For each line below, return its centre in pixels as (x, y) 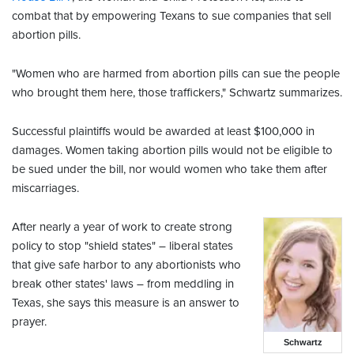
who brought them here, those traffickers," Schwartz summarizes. (177, 93)
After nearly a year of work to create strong (122, 227)
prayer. (29, 322)
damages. (39, 151)
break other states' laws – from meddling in (123, 284)
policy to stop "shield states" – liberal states (122, 246)
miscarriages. (45, 188)
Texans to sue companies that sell (245, 16)
